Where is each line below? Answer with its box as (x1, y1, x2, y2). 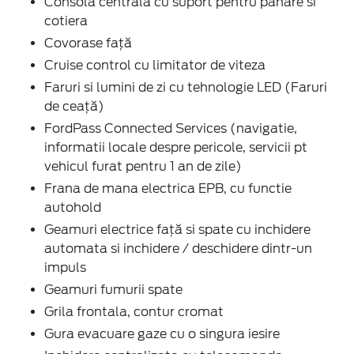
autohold (44, 199, 101, 215)
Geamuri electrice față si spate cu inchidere (44, 221, 311, 237)
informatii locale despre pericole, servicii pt (44, 139, 307, 155)
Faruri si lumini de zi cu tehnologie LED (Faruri (44, 79, 327, 95)
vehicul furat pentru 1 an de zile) (44, 158, 242, 174)
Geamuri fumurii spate (44, 281, 183, 297)
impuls (44, 259, 86, 275)
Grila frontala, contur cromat (44, 303, 224, 319)
